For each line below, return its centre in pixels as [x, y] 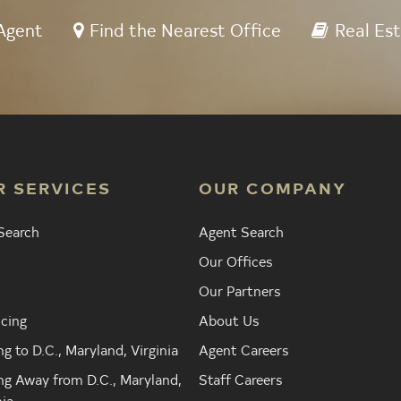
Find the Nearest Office [185, 30]
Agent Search [241, 231]
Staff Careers [240, 379]
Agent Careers [243, 350]
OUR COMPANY [272, 188]
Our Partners [239, 290]
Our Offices [235, 261]
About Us [228, 320]
